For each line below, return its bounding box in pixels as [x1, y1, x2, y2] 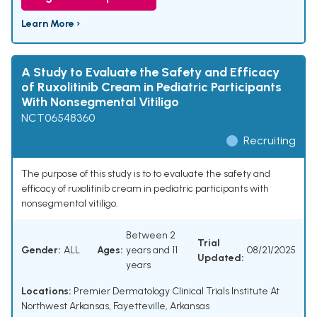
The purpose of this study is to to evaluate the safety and [21, 168, 270, 180]
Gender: [21, 244, 61, 257]
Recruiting [243, 134, 296, 148]
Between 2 [126, 229, 175, 242]
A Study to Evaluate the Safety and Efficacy [21, 64, 279, 81]
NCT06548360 [21, 111, 95, 125]
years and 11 [126, 244, 178, 257]
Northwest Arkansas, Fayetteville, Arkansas [21, 300, 209, 313]
